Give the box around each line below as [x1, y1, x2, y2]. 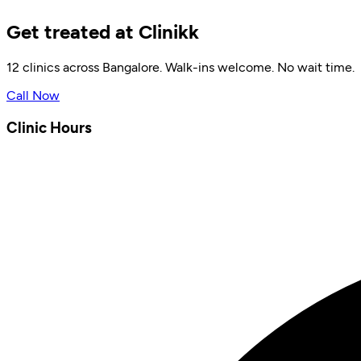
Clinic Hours [6, 118, 92, 137]
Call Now [6, 88, 60, 104]
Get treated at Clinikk [6, 20, 199, 44]
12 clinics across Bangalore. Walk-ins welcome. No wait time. [6, 60, 355, 76]
